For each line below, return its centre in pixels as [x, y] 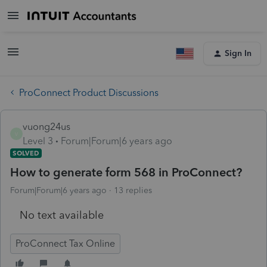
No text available [62, 215]
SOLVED [26, 153]
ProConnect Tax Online [65, 243]
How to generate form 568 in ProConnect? [126, 172]
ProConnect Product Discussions [89, 92]
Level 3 [38, 141]
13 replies [133, 190]
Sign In [238, 53]
